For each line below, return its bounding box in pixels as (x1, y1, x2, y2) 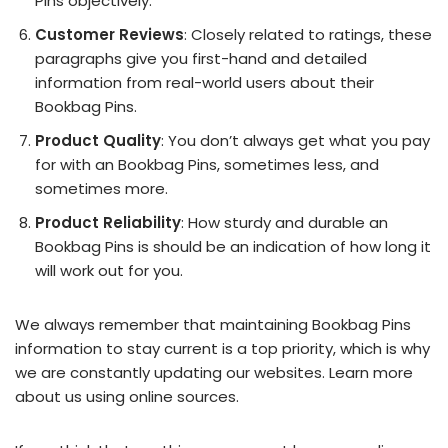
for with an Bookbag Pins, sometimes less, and (35, 154, 379, 175)
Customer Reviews (35, 24, 184, 45)
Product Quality (35, 130, 161, 151)
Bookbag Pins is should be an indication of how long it (35, 236, 431, 257)
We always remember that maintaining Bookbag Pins (15, 314, 411, 335)
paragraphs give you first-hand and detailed (35, 48, 367, 69)
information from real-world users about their (35, 72, 374, 93)
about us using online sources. (15, 386, 239, 407)
